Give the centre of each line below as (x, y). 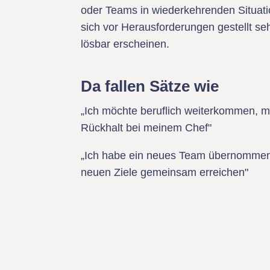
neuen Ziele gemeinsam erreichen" (165, 172)
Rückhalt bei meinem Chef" (146, 128)
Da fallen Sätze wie (150, 86)
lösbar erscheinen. (125, 44)
